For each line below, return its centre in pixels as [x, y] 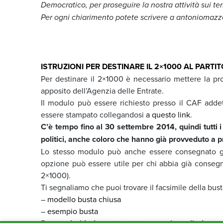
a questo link [168, 114]
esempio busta [73, 211]
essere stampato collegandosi [93, 114]
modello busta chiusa [84, 199]
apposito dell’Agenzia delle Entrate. [102, 90]
